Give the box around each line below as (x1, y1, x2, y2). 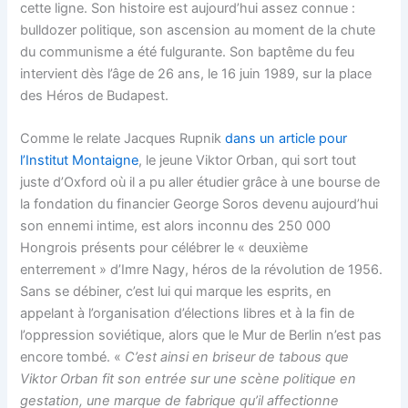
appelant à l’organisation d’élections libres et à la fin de (20, 305, 355, 322)
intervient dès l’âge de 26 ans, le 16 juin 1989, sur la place (20, 66, 372, 83)
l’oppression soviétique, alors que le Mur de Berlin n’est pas (20, 327, 382, 344)
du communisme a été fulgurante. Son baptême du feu (20, 44, 355, 61)
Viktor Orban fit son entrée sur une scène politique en (20, 371, 357, 388)
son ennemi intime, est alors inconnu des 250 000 (20, 218, 331, 235)
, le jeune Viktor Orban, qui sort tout (138, 152, 357, 169)
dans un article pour (225, 130, 348, 148)
